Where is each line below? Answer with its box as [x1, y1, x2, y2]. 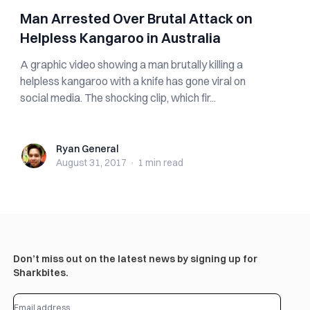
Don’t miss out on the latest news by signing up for [12, 253, 257, 265]
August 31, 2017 [56, 156, 127, 169]
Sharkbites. [12, 266, 69, 279]
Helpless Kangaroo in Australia [20, 29, 221, 46]
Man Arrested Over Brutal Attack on [20, 10, 253, 27]
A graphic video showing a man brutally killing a [20, 57, 244, 71]
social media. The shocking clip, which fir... [20, 91, 217, 104]
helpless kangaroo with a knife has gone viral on [20, 74, 246, 88]
